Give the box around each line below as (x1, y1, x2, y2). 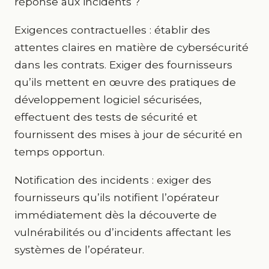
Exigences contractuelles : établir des (14, 23, 210, 36)
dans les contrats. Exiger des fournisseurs (14, 58, 232, 71)
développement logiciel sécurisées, (14, 93, 202, 106)
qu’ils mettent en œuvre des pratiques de (14, 76, 236, 88)
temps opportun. (14, 145, 104, 158)
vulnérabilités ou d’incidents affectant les (14, 226, 231, 238)
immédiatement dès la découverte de (14, 208, 217, 221)
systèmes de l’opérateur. (14, 243, 144, 256)
